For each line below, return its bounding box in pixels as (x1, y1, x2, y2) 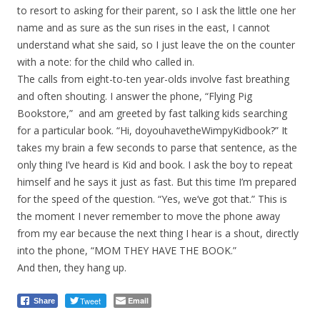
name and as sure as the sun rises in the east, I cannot (17, 21, 270, 34)
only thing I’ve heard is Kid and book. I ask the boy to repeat (17, 158, 293, 171)
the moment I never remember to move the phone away (17, 209, 280, 223)
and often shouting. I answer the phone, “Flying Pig (17, 89, 252, 103)
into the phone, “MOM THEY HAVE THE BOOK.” (17, 244, 236, 257)
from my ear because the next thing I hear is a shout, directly (17, 226, 299, 240)
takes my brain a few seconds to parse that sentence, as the (17, 141, 297, 154)
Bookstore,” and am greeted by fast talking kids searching (17, 106, 287, 120)
